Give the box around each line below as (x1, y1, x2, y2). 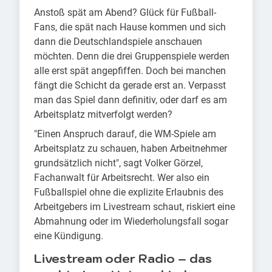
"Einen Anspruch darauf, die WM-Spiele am (34, 128, 216, 140)
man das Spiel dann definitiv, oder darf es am (34, 94, 227, 106)
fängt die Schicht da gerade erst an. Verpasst (34, 80, 226, 92)
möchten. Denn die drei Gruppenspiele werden (34, 50, 229, 63)
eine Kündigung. (34, 230, 103, 242)
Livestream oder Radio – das (34, 251, 212, 267)
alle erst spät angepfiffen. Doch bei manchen (34, 65, 226, 77)
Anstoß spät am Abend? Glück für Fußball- (34, 7, 216, 19)
